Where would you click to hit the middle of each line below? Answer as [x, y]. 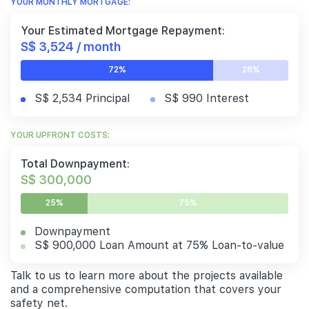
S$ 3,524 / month [71, 46]
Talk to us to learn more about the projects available [147, 275]
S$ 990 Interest [207, 98]
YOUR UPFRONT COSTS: [60, 135]
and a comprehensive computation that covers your [146, 289]
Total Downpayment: [75, 163]
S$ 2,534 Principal [82, 98]
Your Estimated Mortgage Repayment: [123, 30]
